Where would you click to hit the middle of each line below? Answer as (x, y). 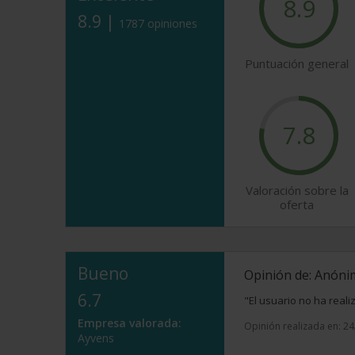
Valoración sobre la (297, 190)
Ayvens (96, 338)
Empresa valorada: (130, 323)
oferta (297, 204)
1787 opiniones (158, 23)
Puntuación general (297, 63)
